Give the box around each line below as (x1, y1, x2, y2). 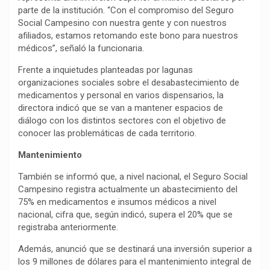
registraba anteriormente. (18, 222, 118, 233)
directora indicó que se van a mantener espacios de (18, 102, 223, 114)
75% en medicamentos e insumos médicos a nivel (18, 196, 216, 208)
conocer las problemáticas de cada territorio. (18, 128, 196, 139)
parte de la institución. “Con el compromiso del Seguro (18, 5, 234, 16)
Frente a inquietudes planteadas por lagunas (18, 64, 193, 76)
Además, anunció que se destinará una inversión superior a (18, 243, 252, 255)
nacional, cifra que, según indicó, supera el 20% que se (18, 209, 233, 221)
